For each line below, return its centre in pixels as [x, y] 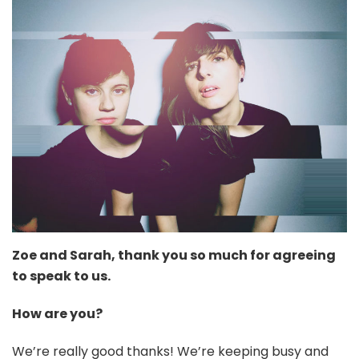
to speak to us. [63, 276]
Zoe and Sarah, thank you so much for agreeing [174, 256]
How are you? [57, 314]
